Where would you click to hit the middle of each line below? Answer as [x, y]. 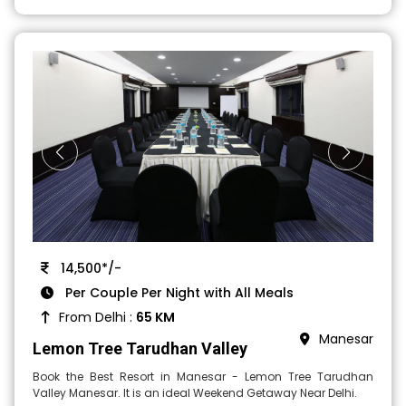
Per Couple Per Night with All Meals [178, 293]
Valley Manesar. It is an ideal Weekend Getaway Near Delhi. [195, 393]
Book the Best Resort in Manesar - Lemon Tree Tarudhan [203, 377]
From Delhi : [98, 318]
